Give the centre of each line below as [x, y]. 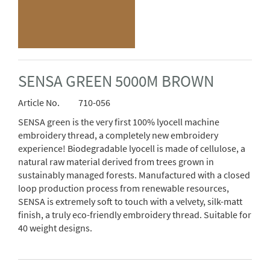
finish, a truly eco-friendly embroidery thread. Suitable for [135, 215]
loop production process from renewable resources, [124, 188]
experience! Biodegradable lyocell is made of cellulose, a [132, 149]
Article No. [39, 103]
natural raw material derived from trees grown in [116, 162]
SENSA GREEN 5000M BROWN [116, 81]
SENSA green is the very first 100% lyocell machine [119, 122]
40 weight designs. [55, 228]
